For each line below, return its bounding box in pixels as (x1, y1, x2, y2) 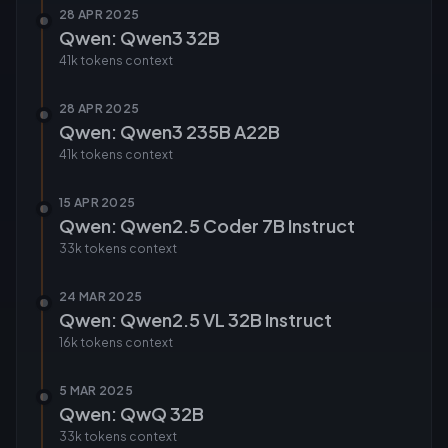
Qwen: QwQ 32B (59, 402, 204, 425)
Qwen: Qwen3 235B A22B (59, 120, 280, 143)
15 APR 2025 (59, 195, 136, 210)
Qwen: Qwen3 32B (59, 26, 220, 49)
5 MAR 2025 (59, 383, 133, 398)
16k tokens (59, 335, 123, 350)
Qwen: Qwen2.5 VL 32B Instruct (59, 308, 332, 331)
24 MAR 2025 (59, 289, 143, 304)
